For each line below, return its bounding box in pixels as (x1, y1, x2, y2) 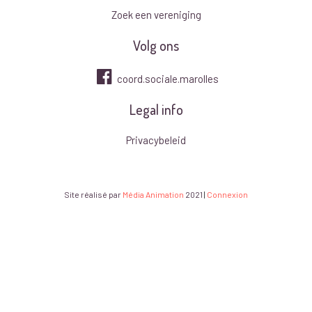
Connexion (207, 189, 248, 199)
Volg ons (133, 36, 179, 54)
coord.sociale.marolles (115, 72, 219, 85)
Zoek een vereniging (111, 8, 201, 21)
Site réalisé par (64, 189, 123, 199)
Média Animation (123, 189, 184, 199)
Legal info (129, 100, 183, 118)
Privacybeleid (126, 133, 186, 146)
